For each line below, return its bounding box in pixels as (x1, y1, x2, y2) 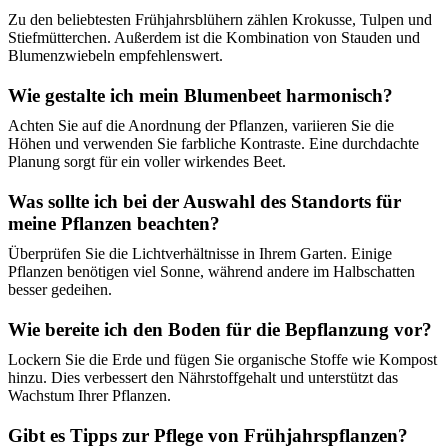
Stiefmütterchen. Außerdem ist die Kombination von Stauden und (8, 29, 420, 47)
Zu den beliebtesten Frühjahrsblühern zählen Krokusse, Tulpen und (8, 11, 432, 29)
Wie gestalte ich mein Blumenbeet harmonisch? (8, 85, 393, 107)
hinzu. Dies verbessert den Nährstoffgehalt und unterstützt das (8, 369, 398, 387)
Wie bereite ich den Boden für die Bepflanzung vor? (8, 319, 432, 341)
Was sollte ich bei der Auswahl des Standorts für (8, 191, 401, 213)
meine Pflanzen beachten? (8, 213, 220, 235)
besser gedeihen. (8, 281, 112, 299)
